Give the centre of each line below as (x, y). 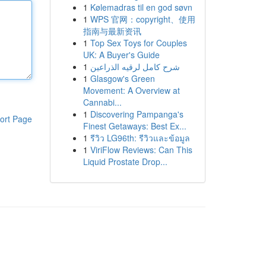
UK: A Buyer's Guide (121, 55)
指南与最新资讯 (112, 31)
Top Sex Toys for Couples (138, 43)
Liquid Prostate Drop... (125, 161)
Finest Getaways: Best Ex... (134, 126)
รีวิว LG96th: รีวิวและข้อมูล (140, 138)
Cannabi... (102, 102)
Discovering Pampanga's (137, 114)
